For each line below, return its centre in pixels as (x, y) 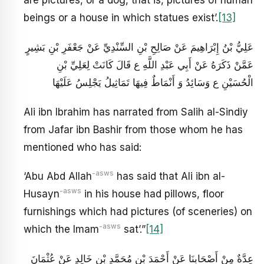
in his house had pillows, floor (153, 194)
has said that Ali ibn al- (169, 176)
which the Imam (61, 230)
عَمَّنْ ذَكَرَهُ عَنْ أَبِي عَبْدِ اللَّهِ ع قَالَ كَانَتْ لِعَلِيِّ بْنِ (155, 65)
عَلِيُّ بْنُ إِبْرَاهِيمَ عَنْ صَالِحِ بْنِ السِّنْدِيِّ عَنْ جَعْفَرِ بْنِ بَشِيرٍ (139, 47)
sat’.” (133, 230)
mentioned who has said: (82, 147)
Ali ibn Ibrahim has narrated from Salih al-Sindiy (136, 112)
